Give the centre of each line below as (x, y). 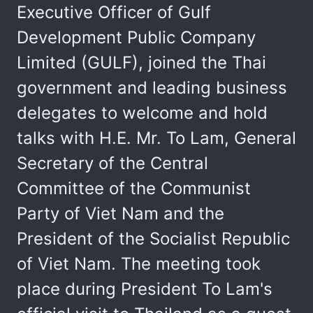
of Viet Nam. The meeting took (139, 264)
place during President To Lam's (145, 289)
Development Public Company (136, 37)
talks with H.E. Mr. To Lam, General (156, 138)
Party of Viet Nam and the (121, 213)
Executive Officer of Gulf (114, 12)
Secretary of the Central (112, 163)
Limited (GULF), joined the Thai (141, 63)
